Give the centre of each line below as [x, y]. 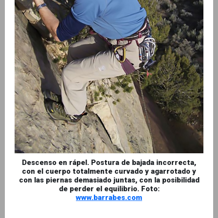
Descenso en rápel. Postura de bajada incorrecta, [109, 163]
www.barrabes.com [109, 198]
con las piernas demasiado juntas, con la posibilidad [109, 180]
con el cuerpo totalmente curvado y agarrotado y [109, 172]
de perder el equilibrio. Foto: [109, 189]
